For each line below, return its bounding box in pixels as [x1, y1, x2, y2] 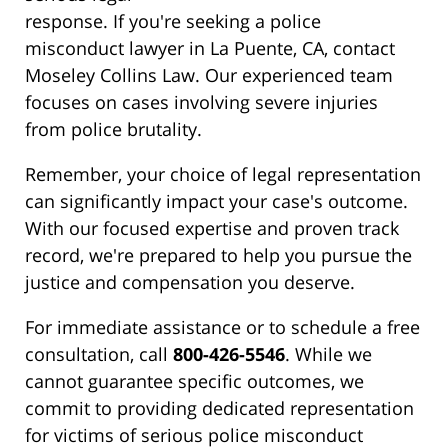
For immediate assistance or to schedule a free [25, 315, 420, 340]
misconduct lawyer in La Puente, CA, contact [25, 36, 395, 61]
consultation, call [25, 342, 173, 367]
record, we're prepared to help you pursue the [25, 243, 412, 268]
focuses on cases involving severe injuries [25, 90, 378, 115]
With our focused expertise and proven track [25, 216, 399, 241]
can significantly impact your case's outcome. [25, 189, 408, 214]
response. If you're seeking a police [25, 9, 321, 34]
